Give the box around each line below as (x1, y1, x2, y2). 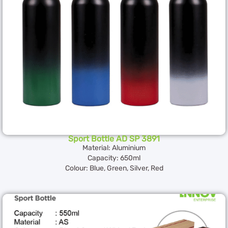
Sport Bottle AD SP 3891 (68, 133, 160, 144)
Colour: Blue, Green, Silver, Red (65, 163, 163, 173)
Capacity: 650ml (88, 153, 140, 162)
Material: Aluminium (82, 143, 146, 152)
